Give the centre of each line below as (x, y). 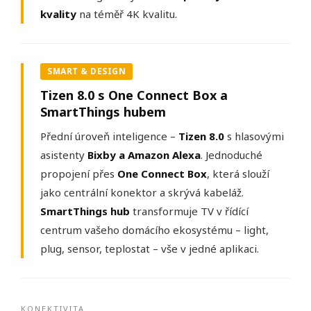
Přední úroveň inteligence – (109, 136)
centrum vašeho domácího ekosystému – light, (154, 230)
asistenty (64, 155)
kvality (58, 14)
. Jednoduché (232, 155)
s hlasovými (254, 136)
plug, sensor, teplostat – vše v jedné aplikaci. (150, 249)
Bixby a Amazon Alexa (144, 155)
